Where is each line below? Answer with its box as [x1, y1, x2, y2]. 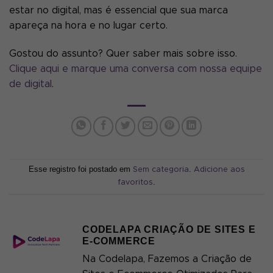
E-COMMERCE [82, 235, 156, 246]
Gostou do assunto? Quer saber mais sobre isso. [9, 48, 237, 58]
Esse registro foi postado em [28, 165, 133, 174]
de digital [9, 79, 52, 89]
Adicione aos [193, 166, 245, 174]
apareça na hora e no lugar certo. [9, 20, 171, 30]
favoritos [118, 179, 153, 187]
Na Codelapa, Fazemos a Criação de [82, 253, 252, 264]
